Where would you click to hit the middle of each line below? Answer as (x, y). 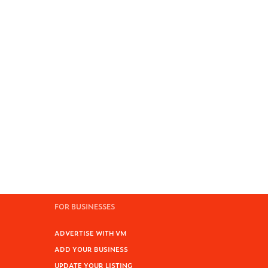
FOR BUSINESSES (85, 206)
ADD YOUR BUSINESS (91, 249)
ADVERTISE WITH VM (91, 233)
